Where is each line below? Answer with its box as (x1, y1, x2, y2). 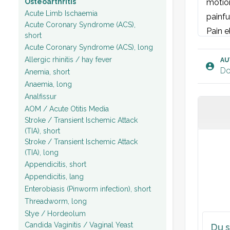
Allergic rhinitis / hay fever (25, 55, 112, 64)
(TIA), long (25, 148, 59, 157)
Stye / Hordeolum (25, 209, 86, 218)
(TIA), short (25, 127, 60, 135)
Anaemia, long (25, 80, 72, 88)
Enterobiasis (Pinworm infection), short (25, 184, 151, 193)
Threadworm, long (25, 197, 87, 205)
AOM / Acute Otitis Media (25, 104, 109, 113)
